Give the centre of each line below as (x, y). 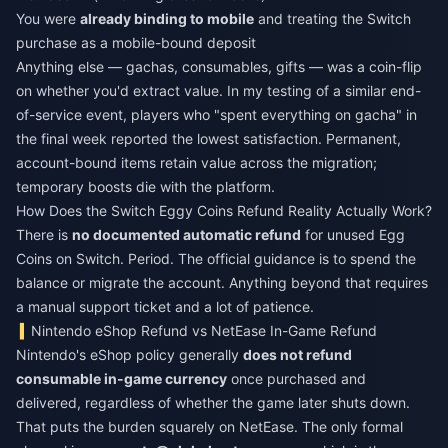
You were (48, 18)
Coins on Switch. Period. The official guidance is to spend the (216, 258)
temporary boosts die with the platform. (145, 186)
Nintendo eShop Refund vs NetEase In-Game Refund (204, 330)
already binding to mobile (167, 18)
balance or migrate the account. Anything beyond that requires (222, 282)
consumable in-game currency (121, 378)
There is (44, 234)
